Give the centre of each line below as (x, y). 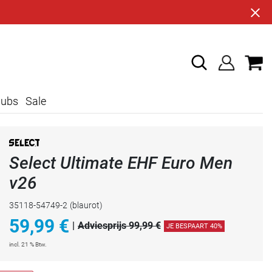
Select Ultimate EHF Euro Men (121, 163)
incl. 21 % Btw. (28, 244)
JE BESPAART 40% (194, 226)
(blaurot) (86, 205)
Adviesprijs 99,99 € (119, 226)
